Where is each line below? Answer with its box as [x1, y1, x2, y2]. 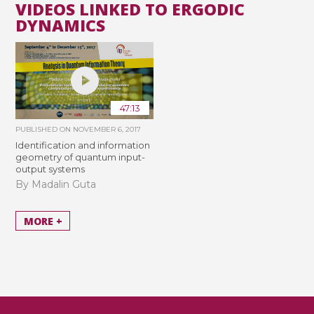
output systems [15, 163, 86, 175]
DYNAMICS [15, 14, 106, 37]
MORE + [23, 214, 62, 228]
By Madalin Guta [15, 177, 97, 191]
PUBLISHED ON [15, 125, 74, 135]
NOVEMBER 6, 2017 [73, 125, 142, 135]
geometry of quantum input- [15, 151, 146, 163]
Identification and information [15, 139, 151, 151]
